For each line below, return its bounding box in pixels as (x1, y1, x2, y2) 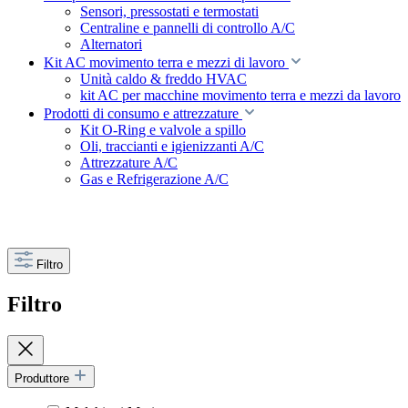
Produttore (15, 371, 73, 385)
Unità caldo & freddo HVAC (80, 71, 247, 87)
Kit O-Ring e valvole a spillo (80, 122, 246, 138)
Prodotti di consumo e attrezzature (44, 106, 239, 121)
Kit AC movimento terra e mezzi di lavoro (44, 55, 285, 70)
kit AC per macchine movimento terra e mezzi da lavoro (80, 87, 401, 103)
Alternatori (80, 36, 142, 52)
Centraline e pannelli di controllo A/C (80, 20, 295, 36)
